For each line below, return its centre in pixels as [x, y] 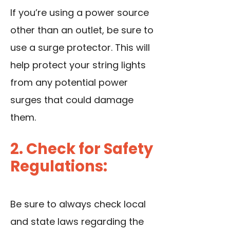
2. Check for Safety [82, 149]
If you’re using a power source [80, 12]
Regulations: [59, 166]
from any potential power [69, 82]
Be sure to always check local [78, 204]
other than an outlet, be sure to [82, 30]
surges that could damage [72, 100]
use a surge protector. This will [80, 47]
